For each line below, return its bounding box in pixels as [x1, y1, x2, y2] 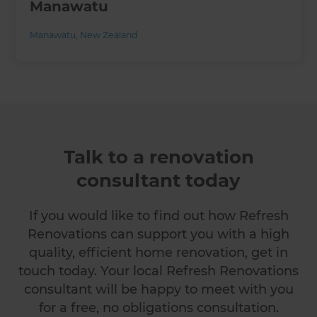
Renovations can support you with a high [28, 226, 289, 242]
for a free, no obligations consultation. [38, 299, 279, 316]
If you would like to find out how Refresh [28, 207, 289, 224]
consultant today [76, 168, 241, 192]
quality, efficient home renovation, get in [29, 244, 288, 260]
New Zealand [80, 29, 138, 40]
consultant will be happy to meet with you [23, 281, 294, 297]
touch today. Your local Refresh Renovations [18, 263, 299, 279]
